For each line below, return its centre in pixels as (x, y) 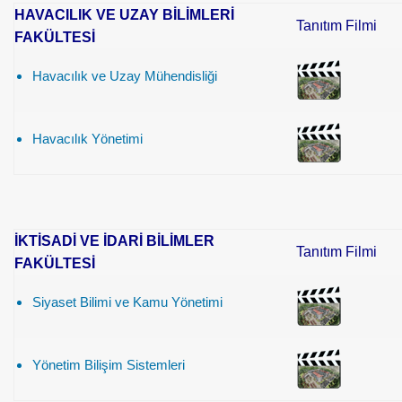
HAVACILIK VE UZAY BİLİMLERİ (124, 15)
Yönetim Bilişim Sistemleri (109, 365)
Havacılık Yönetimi (87, 139)
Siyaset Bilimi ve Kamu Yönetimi (127, 302)
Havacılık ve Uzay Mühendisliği (125, 76)
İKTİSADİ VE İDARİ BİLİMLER (114, 241)
